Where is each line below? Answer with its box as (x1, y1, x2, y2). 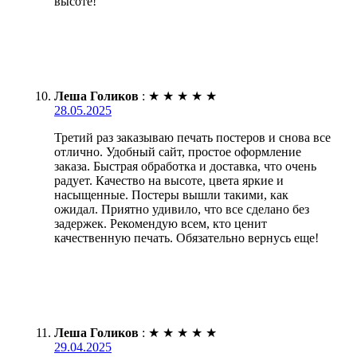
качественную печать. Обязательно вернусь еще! (54, 230, 319, 245)
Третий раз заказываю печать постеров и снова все (54, 130, 331, 144)
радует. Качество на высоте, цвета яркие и (54, 173, 284, 187)
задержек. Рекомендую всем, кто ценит (54, 216, 267, 230)
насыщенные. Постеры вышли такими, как (54, 187, 288, 202)
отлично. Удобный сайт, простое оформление (54, 144, 301, 159)
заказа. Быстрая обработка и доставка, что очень (54, 159, 316, 173)
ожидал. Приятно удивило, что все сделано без (54, 202, 309, 216)
